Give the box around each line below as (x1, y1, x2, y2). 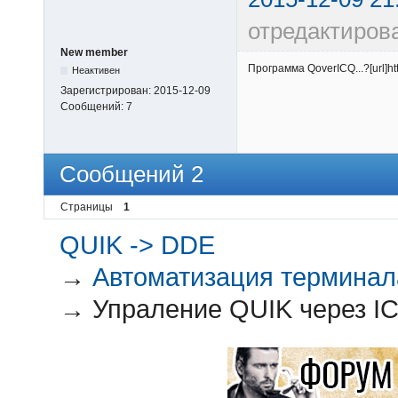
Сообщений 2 (60, 161, 203, 188)
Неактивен (72, 65, 121, 76)
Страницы (60, 200, 113, 213)
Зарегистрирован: (60, 84, 154, 98)
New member (60, 46, 128, 60)
